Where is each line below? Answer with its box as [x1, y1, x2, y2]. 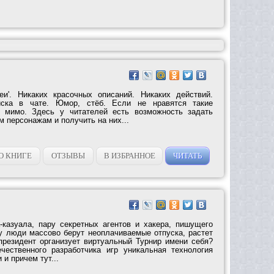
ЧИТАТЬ [173, 150, 202, 160]
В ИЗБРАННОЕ [103, 150, 155, 160]
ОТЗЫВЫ [51, 150, 86, 160]
